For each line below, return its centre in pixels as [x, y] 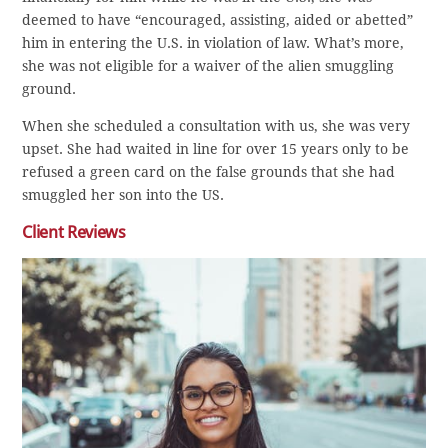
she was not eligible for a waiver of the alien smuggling [208, 66]
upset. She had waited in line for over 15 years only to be [216, 149]
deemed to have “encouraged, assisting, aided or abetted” [218, 20]
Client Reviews [74, 232]
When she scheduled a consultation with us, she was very [216, 126]
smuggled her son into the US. [123, 195]
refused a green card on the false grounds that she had [209, 172]
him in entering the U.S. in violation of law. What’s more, [213, 43]
